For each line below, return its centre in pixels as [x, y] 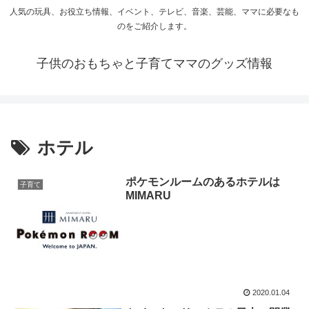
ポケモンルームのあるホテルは [203, 181]
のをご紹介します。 [154, 27]
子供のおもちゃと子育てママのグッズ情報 [154, 64]
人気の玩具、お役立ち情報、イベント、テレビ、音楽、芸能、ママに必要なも [154, 12]
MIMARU [149, 195]
